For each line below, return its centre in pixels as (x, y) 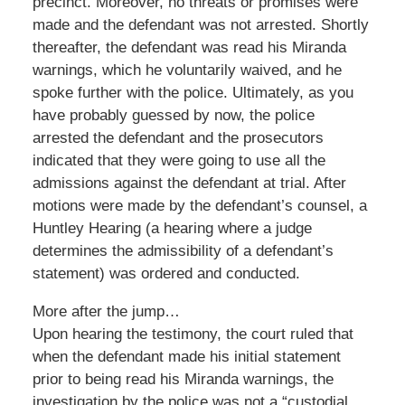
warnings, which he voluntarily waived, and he (187, 70)
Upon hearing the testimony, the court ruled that (193, 334)
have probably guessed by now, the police (173, 115)
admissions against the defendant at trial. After (189, 183)
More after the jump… (106, 311)
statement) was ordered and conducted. (166, 273)
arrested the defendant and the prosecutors (178, 137)
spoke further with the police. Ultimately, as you (193, 92)
